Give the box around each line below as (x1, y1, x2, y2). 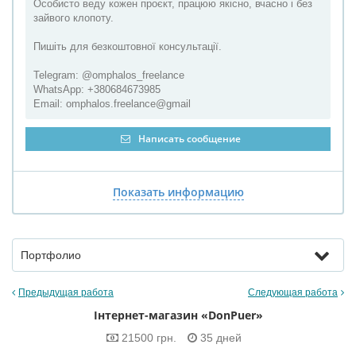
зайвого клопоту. (33, 12, 114, 24)
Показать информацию (112, 184, 244, 199)
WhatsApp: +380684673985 (33, 83, 161, 95)
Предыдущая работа (18, 287, 114, 298)
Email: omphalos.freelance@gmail (33, 98, 191, 110)
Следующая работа (248, 287, 338, 298)
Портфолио (21, 249, 81, 261)
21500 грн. (118, 331, 176, 344)
